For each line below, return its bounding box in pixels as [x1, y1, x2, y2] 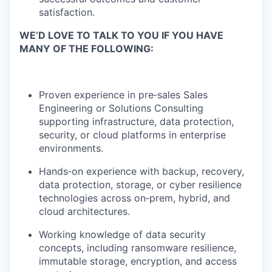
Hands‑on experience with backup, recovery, [39, 165, 244, 178]
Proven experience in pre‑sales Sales [39, 89, 208, 101]
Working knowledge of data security [39, 228, 206, 241]
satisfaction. [39, 6, 95, 19]
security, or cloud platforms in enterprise [39, 129, 226, 141]
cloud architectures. [39, 205, 130, 218]
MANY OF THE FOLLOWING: [19, 42, 154, 55]
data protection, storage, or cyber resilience [39, 178, 242, 191]
